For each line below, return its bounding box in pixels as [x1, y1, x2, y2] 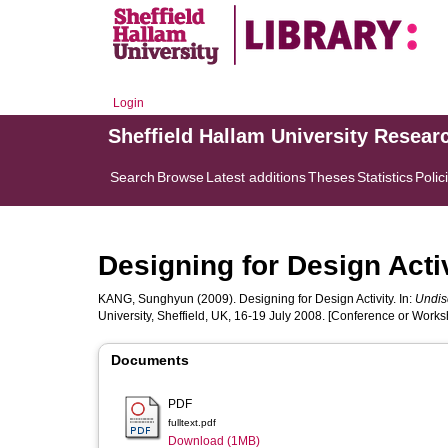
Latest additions [206, 169, 306, 185]
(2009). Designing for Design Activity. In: [194, 292, 415, 306]
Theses [308, 169, 355, 185]
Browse [157, 169, 204, 185]
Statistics [357, 169, 413, 185]
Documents [111, 352, 189, 368]
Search [110, 169, 155, 185]
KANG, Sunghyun [98, 292, 194, 306]
